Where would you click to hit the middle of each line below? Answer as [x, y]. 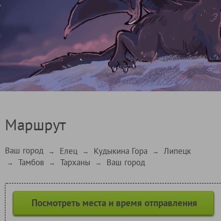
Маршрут [35, 124]
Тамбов [31, 162]
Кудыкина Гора [121, 151]
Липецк [177, 151]
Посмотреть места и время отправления [114, 203]
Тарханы [75, 162]
